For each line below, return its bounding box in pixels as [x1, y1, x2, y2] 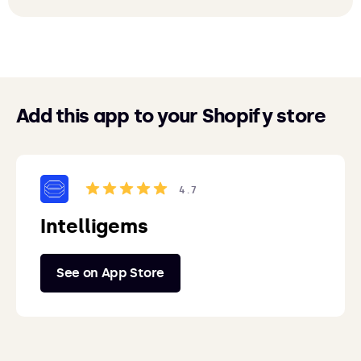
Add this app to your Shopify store [16, 103, 326, 127]
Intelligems [40, 214, 148, 238]
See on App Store [56, 264, 164, 280]
